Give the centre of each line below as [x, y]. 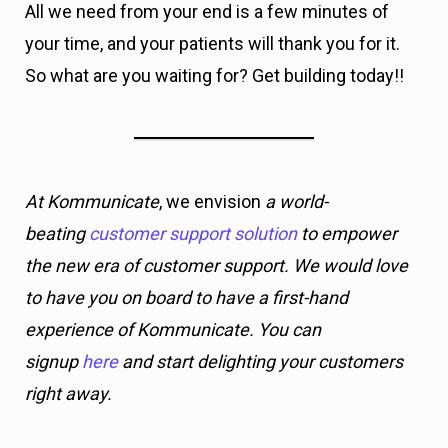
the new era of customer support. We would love [216, 265]
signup [53, 361]
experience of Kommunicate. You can [173, 329]
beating [57, 233]
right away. [68, 393]
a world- [294, 201]
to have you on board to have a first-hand [186, 297]
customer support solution [193, 233]
